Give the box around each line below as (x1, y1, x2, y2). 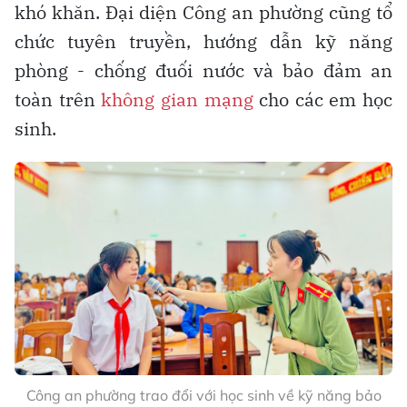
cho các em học (253, 87, 392, 113)
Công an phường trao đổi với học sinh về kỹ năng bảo (25, 385, 382, 404)
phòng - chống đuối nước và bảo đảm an (15, 58, 392, 84)
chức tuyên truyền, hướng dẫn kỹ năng (15, 29, 392, 55)
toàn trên (15, 87, 102, 113)
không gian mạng (101, 87, 253, 113)
